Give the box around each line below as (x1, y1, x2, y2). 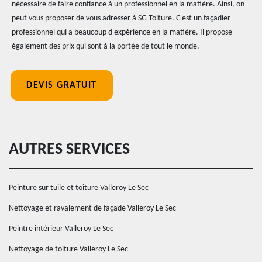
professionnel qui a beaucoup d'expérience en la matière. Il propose (12, 28, 232, 37)
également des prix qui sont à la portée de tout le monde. (12, 42, 199, 51)
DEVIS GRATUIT (26, 81, 97, 90)
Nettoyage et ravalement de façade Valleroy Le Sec (9, 204, 176, 213)
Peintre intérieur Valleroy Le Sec (9, 225, 113, 233)
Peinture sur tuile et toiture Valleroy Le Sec (9, 184, 149, 192)
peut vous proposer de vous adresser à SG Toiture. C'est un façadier (12, 14, 230, 23)
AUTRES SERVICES (9, 142, 130, 158)
